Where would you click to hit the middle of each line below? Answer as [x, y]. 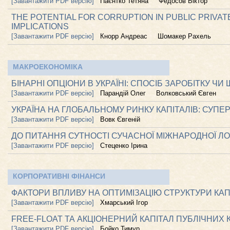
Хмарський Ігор [124, 203]
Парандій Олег [123, 93]
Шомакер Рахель [184, 36]
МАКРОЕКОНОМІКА [48, 67]
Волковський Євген [186, 93]
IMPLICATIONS [40, 26]
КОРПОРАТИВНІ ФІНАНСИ [59, 176]
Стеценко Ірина [124, 146]
